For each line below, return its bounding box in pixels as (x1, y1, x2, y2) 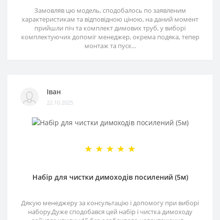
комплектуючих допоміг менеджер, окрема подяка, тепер (21, 32, 199, 41)
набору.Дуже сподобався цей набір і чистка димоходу (27, 207, 192, 216)
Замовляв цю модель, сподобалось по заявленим (34, 5, 186, 15)
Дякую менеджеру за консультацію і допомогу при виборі (21, 198, 199, 207)
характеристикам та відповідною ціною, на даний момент (22, 14, 198, 24)
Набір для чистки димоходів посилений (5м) (32, 172, 188, 182)
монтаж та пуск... (84, 41, 136, 50)
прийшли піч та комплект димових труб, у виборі (34, 23, 186, 32)
